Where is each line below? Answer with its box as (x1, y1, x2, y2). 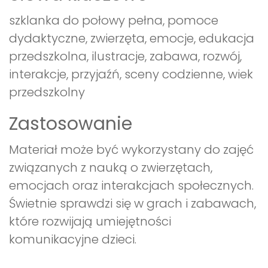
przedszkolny (9, 84, 85, 101)
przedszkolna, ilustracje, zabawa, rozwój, (9, 48, 242, 65)
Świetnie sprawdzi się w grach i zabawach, (9, 195, 256, 212)
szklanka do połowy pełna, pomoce (9, 12, 218, 29)
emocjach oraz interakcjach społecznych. (9, 177, 254, 194)
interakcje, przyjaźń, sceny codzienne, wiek (9, 66, 253, 83)
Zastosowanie (9, 111, 132, 137)
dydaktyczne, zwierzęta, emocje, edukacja (9, 30, 254, 47)
